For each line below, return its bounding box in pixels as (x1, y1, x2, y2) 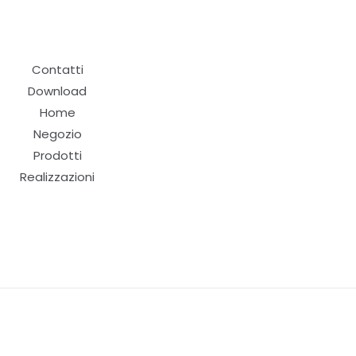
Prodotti (33, 146, 82, 164)
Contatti (31, 60, 83, 78)
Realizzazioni (20, 168, 95, 185)
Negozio (33, 125, 82, 142)
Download (28, 82, 87, 99)
